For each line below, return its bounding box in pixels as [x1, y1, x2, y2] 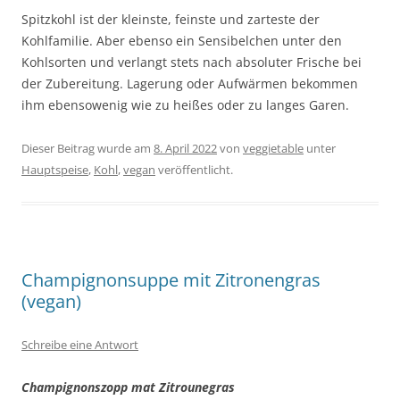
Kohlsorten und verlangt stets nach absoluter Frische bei [21, 53, 362, 71]
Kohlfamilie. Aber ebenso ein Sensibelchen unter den [21, 31, 342, 49]
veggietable [243, 139, 304, 156]
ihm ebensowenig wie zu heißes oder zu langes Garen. [21, 96, 349, 113]
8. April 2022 [154, 139, 217, 156]
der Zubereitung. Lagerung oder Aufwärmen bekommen [21, 74, 358, 92]
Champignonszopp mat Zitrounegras [21, 378, 235, 396]
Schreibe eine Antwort [21, 336, 138, 353]
